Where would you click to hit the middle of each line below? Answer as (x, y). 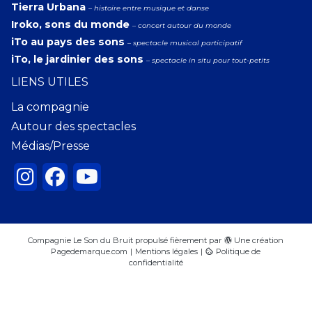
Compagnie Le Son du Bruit (81, 240)
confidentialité (156, 262)
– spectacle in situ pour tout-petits (208, 60)
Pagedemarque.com (89, 251)
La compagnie (50, 107)
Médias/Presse (50, 146)
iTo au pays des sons (68, 42)
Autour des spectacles (73, 126)
